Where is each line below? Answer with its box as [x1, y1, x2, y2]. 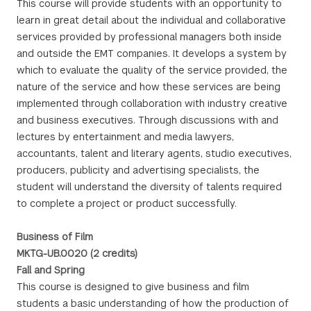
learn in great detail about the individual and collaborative [17, 14, 286, 26]
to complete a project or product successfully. [17, 197, 237, 210]
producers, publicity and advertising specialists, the [17, 164, 260, 176]
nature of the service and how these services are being [17, 81, 280, 93]
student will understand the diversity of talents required [17, 180, 282, 193]
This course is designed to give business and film [17, 280, 249, 293]
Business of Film [17, 230, 93, 243]
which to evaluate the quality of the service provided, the [17, 64, 287, 76]
